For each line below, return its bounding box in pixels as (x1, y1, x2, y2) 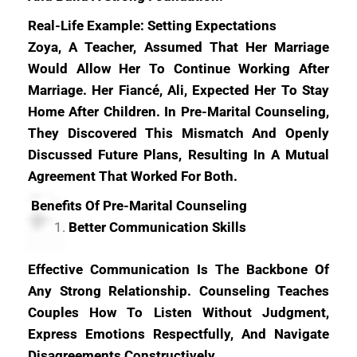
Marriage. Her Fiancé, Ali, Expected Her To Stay (28, 82, 329, 98)
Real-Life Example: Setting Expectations (28, 18, 277, 33)
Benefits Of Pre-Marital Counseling (28, 198, 247, 214)
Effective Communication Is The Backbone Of (28, 261, 329, 277)
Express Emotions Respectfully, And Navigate (28, 325, 329, 342)
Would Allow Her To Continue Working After (28, 61, 329, 76)
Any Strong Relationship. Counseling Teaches (28, 282, 329, 299)
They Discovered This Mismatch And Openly (28, 125, 329, 141)
